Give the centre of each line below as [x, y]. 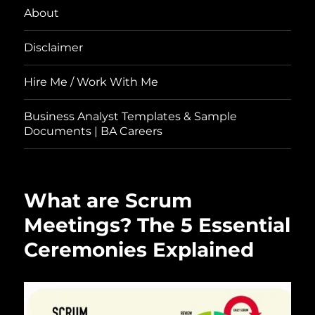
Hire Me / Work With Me [91, 82]
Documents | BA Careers [94, 131]
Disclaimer [54, 48]
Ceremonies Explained [139, 249]
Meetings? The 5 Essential [157, 225]
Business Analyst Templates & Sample [131, 117]
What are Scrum [108, 200]
